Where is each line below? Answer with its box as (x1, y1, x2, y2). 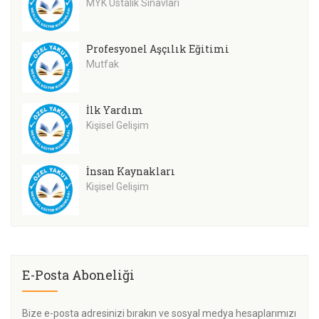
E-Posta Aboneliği (22, 266, 135, 283)
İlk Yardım (86, 103, 143, 117)
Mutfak (86, 58, 119, 70)
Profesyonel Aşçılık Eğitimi (86, 42, 229, 56)
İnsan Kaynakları (86, 164, 175, 178)
